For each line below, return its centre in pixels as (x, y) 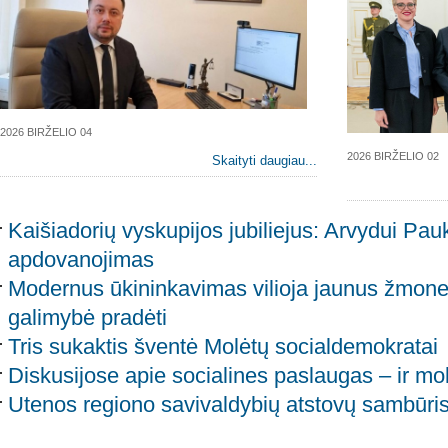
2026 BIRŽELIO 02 (392, 156)
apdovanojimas (81, 260)
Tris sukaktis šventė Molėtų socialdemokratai (223, 347)
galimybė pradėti (87, 318)
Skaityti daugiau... (264, 161)
